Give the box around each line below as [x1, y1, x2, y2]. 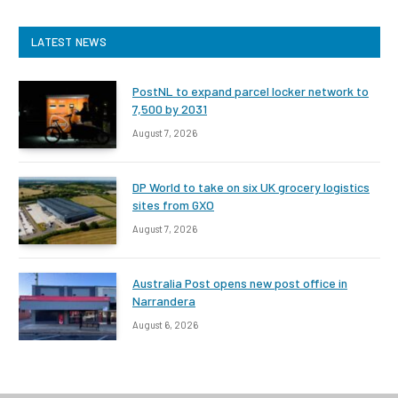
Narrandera [132, 292, 195, 308]
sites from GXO [132, 196, 214, 212]
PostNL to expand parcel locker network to [132, 83, 369, 99]
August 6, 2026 [132, 318, 198, 330]
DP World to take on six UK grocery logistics [132, 179, 370, 195]
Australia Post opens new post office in [132, 275, 347, 291]
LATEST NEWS [31, 34, 107, 49]
